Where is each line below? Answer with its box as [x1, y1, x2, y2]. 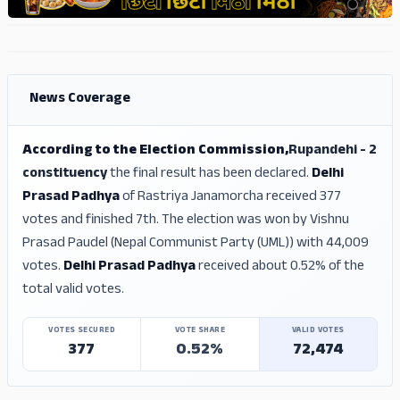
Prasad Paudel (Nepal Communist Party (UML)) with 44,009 [22, 232, 369, 257]
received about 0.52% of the [196, 255, 364, 280]
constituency [22, 162, 107, 187]
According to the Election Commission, [22, 139, 288, 164]
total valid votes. [22, 279, 124, 304]
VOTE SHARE [174, 324, 226, 338]
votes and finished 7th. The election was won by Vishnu [22, 209, 349, 234]
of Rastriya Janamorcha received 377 [120, 186, 341, 211]
